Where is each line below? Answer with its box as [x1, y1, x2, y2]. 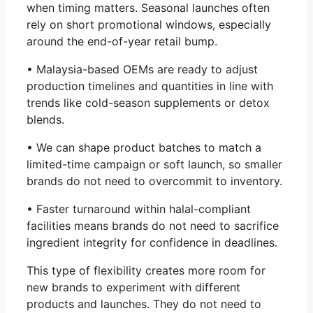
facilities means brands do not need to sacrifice [27, 219, 279, 233]
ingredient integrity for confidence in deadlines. [27, 235, 277, 250]
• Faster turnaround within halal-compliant [27, 202, 251, 217]
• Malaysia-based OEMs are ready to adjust [27, 62, 258, 77]
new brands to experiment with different [27, 280, 240, 295]
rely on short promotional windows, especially [27, 17, 271, 32]
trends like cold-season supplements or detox [27, 96, 270, 110]
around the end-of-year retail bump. [27, 34, 217, 49]
